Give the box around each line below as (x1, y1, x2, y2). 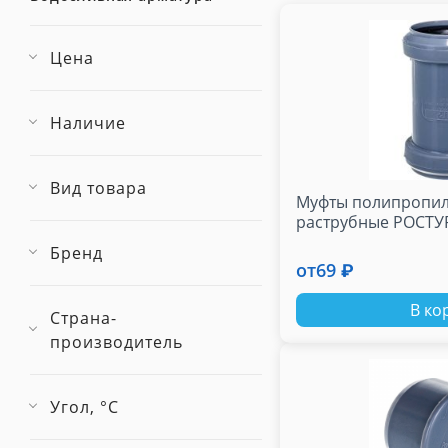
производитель (50, 331, 183, 353)
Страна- (50, 307, 117, 329)
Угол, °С (50, 396, 119, 418)
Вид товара (50, 177, 147, 199)
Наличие (50, 112, 126, 134)
